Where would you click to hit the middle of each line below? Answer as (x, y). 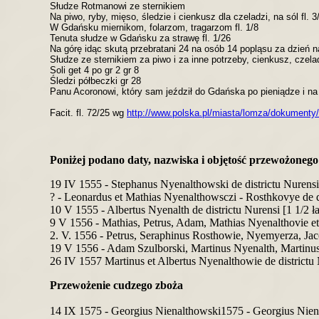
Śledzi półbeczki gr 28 (95, 81)
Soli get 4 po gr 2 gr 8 (94, 70)
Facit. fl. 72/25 (81, 113)
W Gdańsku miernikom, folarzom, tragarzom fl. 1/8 (154, 27)
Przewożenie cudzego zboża (116, 285)
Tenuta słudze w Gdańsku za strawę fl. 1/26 (140, 38)
